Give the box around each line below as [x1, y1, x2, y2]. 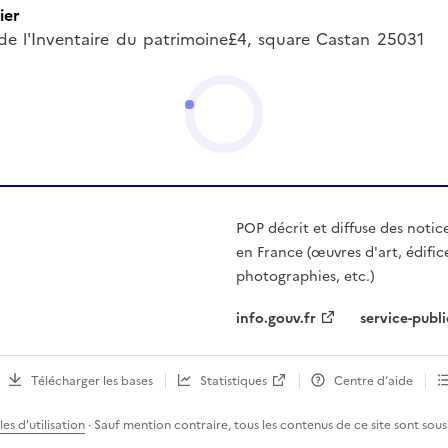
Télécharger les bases [31, 371, 153, 390]
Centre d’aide [334, 371, 413, 390]
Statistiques [200, 371, 267, 390]
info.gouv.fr [236, 307, 316, 329]
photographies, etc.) [236, 265, 375, 287]
